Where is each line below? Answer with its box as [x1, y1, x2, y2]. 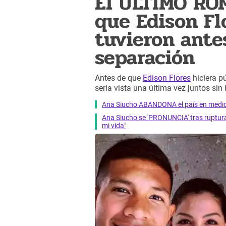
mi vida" [102, 121, 126, 130]
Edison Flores [143, 73, 191, 83]
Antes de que [95, 73, 143, 83]
